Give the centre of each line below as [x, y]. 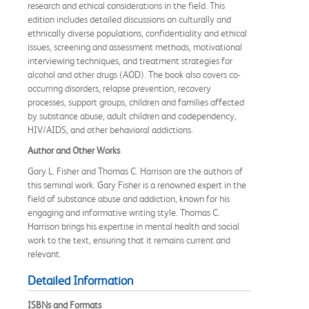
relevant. [44, 254]
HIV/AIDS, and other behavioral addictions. [110, 130]
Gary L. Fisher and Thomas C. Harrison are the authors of [135, 171]
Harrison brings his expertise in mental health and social [133, 227]
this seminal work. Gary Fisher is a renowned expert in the [137, 185]
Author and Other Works [74, 151]
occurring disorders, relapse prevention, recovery [119, 89]
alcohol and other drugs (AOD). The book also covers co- [134, 75]
